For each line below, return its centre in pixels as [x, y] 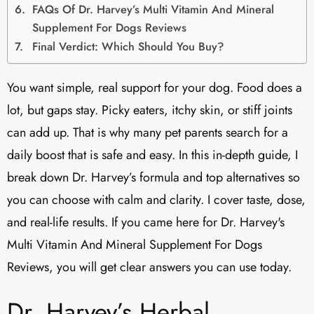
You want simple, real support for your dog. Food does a [155, 88]
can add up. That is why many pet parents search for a [148, 133]
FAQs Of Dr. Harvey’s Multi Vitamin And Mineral [153, 10]
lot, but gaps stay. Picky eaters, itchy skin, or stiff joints [150, 110]
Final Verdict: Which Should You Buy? [129, 47]
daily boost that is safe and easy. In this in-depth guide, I [152, 155]
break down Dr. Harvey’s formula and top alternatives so [153, 178]
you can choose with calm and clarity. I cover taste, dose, [156, 200]
